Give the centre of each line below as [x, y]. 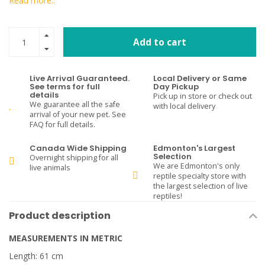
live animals [50, 168]
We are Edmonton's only [196, 166]
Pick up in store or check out [203, 96]
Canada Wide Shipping [78, 148]
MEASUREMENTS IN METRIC [66, 238]
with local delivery [184, 106]
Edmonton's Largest [194, 148]
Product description [60, 216]
